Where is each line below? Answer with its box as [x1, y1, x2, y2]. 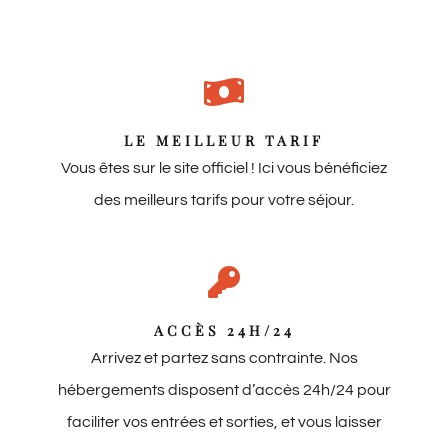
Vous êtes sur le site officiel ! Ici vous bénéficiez [61, 160, 387, 177]
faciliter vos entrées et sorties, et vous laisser [66, 414, 382, 431]
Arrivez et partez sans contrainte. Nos [90, 350, 358, 367]
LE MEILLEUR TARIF [124, 131, 324, 151]
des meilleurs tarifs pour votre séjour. [94, 192, 354, 209]
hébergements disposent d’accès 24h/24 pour [57, 382, 391, 399]
